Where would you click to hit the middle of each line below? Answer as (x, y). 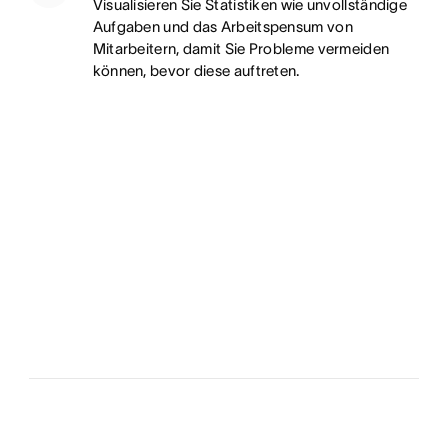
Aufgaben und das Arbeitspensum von (222, 26)
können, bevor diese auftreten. (196, 70)
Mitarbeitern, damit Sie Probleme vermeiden (241, 48)
